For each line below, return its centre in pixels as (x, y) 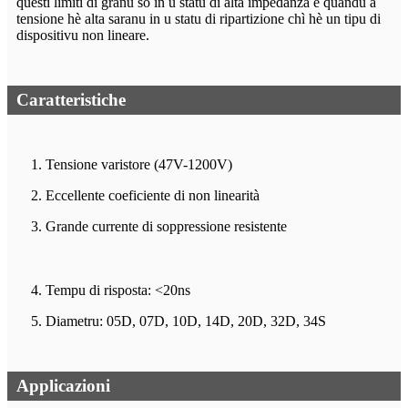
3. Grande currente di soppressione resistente (159, 227)
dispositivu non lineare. (83, 36)
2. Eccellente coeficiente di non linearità (145, 196)
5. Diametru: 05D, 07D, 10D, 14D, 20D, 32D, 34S (178, 321)
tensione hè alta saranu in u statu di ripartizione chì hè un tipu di (199, 19)
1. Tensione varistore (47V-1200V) (132, 165)
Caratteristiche (71, 100)
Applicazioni (63, 386)
